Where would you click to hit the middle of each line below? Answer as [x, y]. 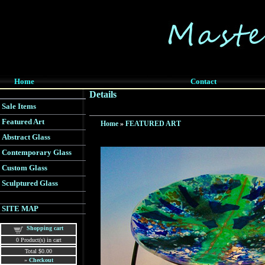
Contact [203, 81]
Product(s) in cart [40, 240]
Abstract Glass [26, 137]
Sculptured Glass [30, 183]
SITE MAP [20, 209]
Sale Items [19, 106]
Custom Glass [25, 168]
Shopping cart [45, 228]
